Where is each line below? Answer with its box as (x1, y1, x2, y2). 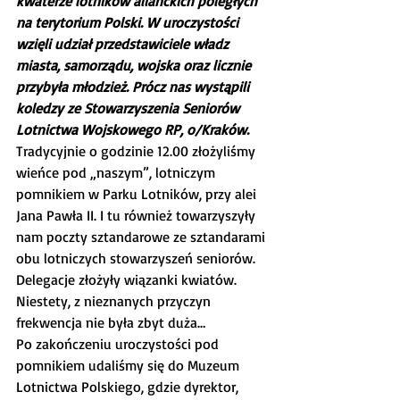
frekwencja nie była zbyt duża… (16, 313, 205, 331)
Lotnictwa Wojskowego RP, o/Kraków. (16, 121, 249, 138)
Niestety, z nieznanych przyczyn (16, 292, 214, 310)
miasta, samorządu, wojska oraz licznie (16, 56, 254, 74)
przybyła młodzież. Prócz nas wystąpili (16, 78, 253, 96)
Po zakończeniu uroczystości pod (16, 335, 222, 353)
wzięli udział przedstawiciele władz (16, 35, 232, 53)
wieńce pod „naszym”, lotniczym (16, 163, 219, 181)
